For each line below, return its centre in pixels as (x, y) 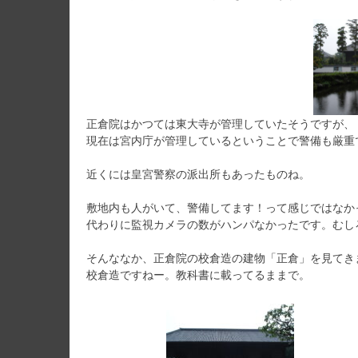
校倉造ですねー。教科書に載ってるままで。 (198, 274)
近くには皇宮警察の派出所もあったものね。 (198, 173)
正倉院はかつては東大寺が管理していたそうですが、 (221, 123)
